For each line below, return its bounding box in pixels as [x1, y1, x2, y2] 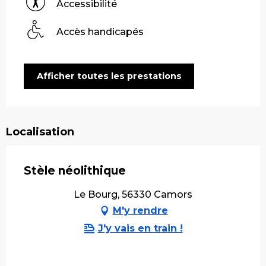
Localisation [6, 125, 74, 138]
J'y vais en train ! [97, 222, 183, 234]
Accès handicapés [56, 26, 144, 37]
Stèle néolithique [24, 163, 126, 178]
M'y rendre [112, 204, 168, 216]
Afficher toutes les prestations [36, 71, 182, 82]
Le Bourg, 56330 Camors [74, 188, 192, 200]
